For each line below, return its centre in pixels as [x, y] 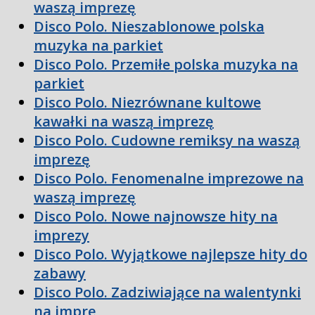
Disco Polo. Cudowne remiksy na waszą [167, 141]
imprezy [62, 236]
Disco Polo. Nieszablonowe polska [149, 27]
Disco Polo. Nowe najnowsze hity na [156, 217]
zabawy [60, 274]
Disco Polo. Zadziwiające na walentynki [167, 292]
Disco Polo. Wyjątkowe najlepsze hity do [171, 255]
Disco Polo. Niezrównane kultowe [147, 103]
